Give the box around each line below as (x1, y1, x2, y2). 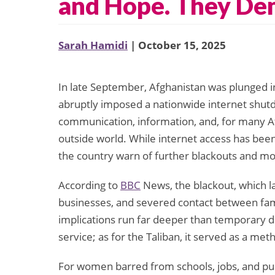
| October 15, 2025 (128, 38, 226, 53)
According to (58, 178, 120, 193)
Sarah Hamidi (58, 38, 128, 53)
